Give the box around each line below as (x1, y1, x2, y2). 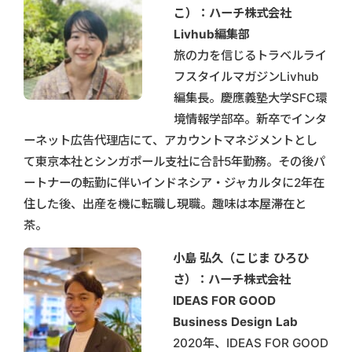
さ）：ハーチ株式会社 (173, 271, 291, 287)
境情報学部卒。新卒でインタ (174, 111, 327, 126)
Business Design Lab (173, 313, 298, 329)
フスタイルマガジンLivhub (174, 68, 319, 84)
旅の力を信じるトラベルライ (174, 47, 327, 63)
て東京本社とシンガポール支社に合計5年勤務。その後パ (24, 153, 325, 169)
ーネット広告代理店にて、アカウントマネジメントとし (24, 132, 317, 148)
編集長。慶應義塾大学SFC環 (174, 90, 327, 105)
